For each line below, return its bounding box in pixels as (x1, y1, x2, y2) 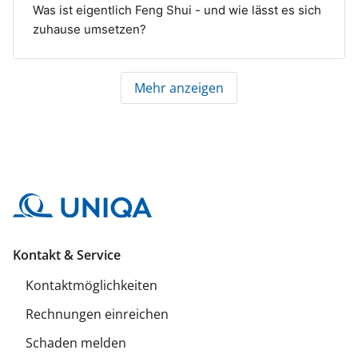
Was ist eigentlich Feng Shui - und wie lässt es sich (33, 2, 321, 18)
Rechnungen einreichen (26, 305, 169, 324)
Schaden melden (26, 334, 126, 352)
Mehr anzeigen (134, 79, 224, 97)
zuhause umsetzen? (33, 22, 146, 38)
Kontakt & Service (13, 246, 121, 265)
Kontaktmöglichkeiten (26, 276, 157, 295)
